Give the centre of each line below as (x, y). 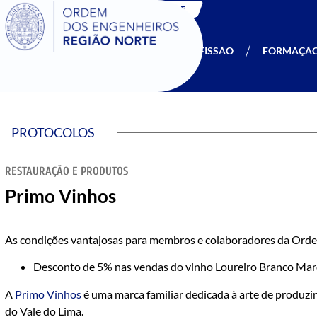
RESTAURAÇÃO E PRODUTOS (67, 171)
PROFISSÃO (206, 51)
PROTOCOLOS (53, 132)
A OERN (38, 51)
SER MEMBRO (117, 51)
